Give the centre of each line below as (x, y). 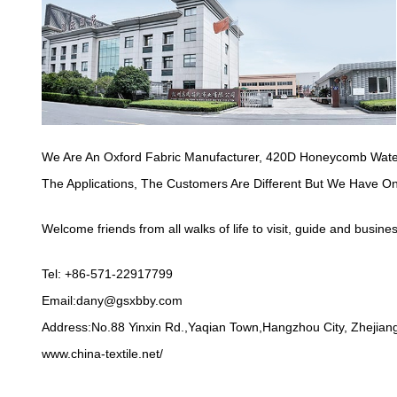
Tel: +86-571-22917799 (107, 273)
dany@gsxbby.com (129, 300)
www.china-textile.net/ (102, 353)
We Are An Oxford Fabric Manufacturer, (154, 156)
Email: (59, 300)
